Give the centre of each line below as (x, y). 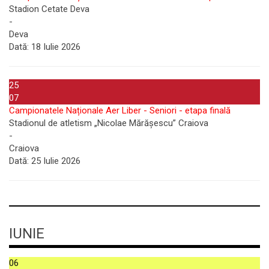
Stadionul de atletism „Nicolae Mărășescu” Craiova (109, 123)
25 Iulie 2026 (55, 161)
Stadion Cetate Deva (49, 9)
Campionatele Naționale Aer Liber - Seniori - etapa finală (120, 110)
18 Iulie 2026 (55, 47)
